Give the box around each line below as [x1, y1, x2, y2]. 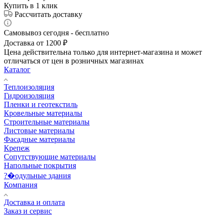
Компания [4, 180, 37, 189]
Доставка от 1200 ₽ [4, 38, 67, 47]
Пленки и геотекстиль [4, 100, 77, 108]
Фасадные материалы [4, 135, 75, 143]
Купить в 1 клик [4, 1, 58, 10]
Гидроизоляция [4, 91, 54, 100]
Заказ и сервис [4, 206, 52, 215]
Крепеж [4, 143, 30, 152]
